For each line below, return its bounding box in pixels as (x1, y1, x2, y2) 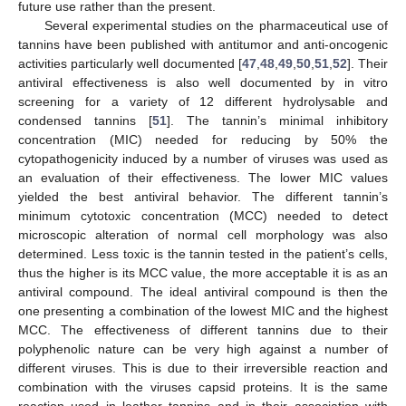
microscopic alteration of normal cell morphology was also (18, 227, 388, 243)
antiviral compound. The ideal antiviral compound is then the (18, 285, 388, 300)
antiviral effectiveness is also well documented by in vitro (18, 75, 388, 91)
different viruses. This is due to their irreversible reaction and (18, 361, 388, 376)
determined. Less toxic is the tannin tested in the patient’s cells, (18, 246, 388, 262)
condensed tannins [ (18, 113, 152, 129)
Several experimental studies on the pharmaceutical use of (43, 18, 388, 34)
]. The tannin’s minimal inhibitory (167, 113, 388, 129)
